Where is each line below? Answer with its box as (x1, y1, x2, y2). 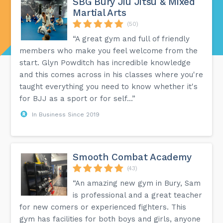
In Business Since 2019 (32, 111, 100, 118)
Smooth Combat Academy (73, 151, 192, 163)
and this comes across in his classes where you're (19, 70, 204, 79)
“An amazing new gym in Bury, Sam (73, 178, 201, 188)
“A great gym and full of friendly (73, 34, 190, 43)
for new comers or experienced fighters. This (19, 202, 187, 212)
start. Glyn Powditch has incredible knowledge (19, 58, 191, 67)
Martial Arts (73, 6, 126, 18)
